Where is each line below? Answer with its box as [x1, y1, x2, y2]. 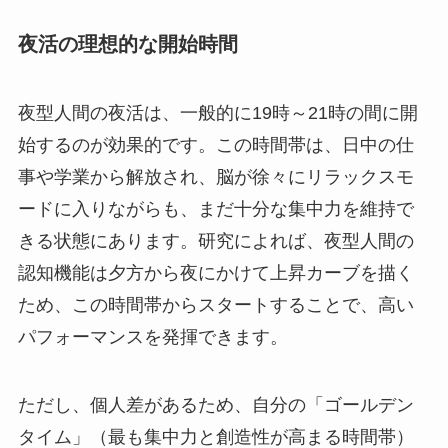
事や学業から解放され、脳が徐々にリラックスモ [17, 167, 414, 188]
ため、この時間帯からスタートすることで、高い [17, 295, 414, 316]
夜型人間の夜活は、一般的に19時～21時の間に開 [17, 103, 418, 124]
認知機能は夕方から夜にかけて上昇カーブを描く [17, 263, 414, 284]
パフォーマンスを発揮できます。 [17, 327, 288, 348]
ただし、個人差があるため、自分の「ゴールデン [17, 394, 414, 415]
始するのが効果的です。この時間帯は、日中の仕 [17, 135, 414, 156]
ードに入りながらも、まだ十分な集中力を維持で [17, 199, 414, 220]
